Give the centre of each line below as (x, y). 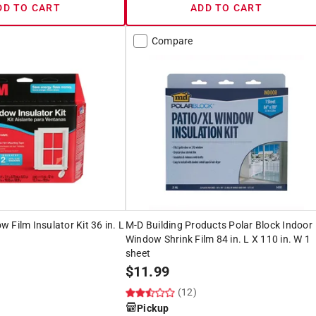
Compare (172, 41)
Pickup (153, 308)
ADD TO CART (226, 7)
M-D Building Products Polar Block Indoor (219, 225)
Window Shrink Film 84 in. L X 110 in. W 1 (218, 239)
